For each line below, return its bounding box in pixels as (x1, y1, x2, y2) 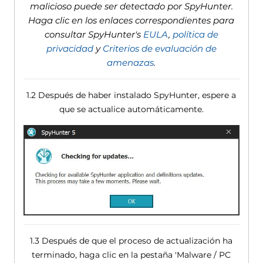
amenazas (107, 56, 154, 68)
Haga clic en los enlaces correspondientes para (28, 14, 235, 26)
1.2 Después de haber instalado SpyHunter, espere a (26, 89, 237, 100)
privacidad (46, 42, 93, 54)
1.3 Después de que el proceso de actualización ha (30, 235, 233, 247)
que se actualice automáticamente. (59, 103, 204, 114)
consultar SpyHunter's (44, 28, 143, 40)
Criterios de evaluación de (102, 42, 217, 54)
